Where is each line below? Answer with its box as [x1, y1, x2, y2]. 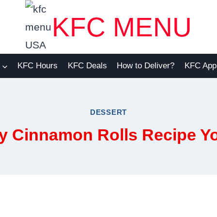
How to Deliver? [117, 61, 175, 71]
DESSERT [90, 108, 127, 117]
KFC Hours [17, 61, 58, 71]
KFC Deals [67, 61, 107, 71]
